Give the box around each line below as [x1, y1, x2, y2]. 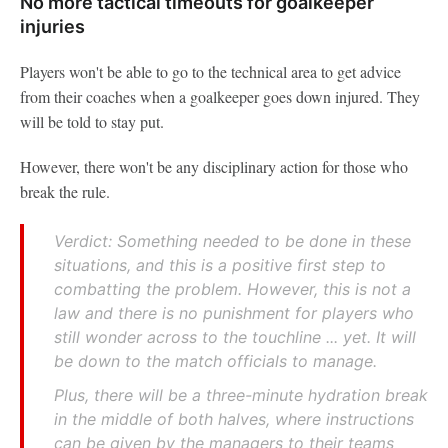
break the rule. [20, 180, 110, 202]
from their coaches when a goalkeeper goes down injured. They [20, 85, 420, 107]
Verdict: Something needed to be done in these [54, 230, 411, 251]
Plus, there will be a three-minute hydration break [54, 384, 428, 405]
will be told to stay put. [20, 110, 164, 132]
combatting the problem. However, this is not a [54, 278, 411, 299]
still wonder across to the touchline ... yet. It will [54, 326, 416, 347]
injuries [20, 15, 85, 37]
